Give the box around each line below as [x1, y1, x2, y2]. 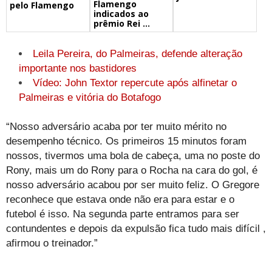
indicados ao [93, 7, 149, 19]
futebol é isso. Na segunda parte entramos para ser [6, 208, 239, 220]
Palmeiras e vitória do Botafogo [19, 91, 161, 103]
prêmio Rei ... [93, 17, 150, 29]
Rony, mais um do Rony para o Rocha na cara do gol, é [6, 164, 257, 176]
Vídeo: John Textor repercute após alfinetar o [33, 76, 237, 89]
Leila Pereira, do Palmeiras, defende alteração [33, 47, 242, 59]
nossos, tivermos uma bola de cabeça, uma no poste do [6, 149, 260, 161]
